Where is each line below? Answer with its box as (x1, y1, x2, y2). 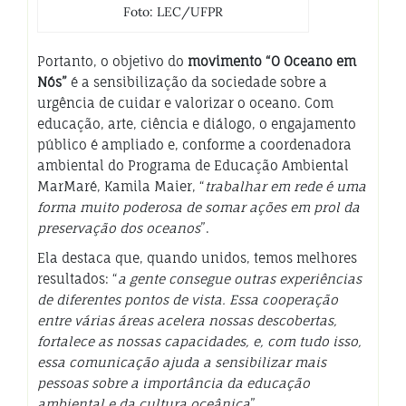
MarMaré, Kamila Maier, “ (37, 178, 205, 194)
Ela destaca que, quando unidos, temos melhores (37, 249, 357, 266)
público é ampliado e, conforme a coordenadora (37, 136, 352, 152)
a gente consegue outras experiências (118, 270, 362, 286)
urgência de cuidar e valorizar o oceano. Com (37, 94, 333, 111)
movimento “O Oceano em (188, 53, 356, 69)
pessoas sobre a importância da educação (37, 374, 310, 391)
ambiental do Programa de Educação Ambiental (37, 157, 349, 173)
